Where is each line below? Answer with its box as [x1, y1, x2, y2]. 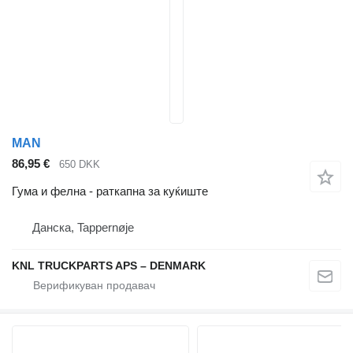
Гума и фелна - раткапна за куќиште [12, 184, 208, 198]
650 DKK [59, 158, 100, 171]
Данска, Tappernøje [32, 220, 134, 234]
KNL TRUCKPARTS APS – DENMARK [12, 258, 206, 272]
